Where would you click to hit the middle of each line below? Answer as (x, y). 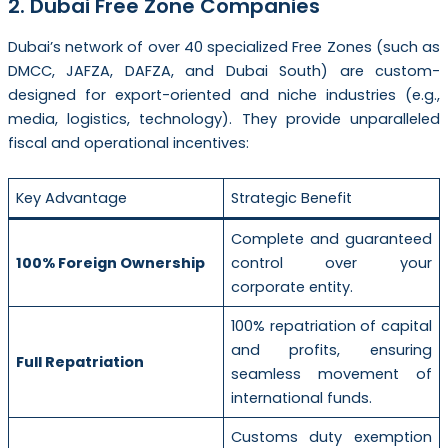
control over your (331, 263)
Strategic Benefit (292, 198)
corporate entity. (292, 287)
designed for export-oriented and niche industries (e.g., (224, 94)
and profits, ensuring (331, 350)
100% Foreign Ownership (111, 263)
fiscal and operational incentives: (128, 142)
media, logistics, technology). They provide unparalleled (224, 118)
